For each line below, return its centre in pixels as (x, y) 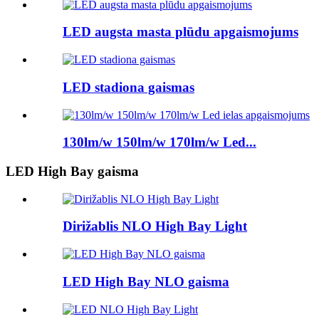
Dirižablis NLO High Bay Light (155, 226)
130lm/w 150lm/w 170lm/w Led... (159, 142)
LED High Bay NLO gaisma (146, 281)
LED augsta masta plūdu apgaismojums (181, 32)
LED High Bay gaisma (72, 171)
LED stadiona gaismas (129, 87)
